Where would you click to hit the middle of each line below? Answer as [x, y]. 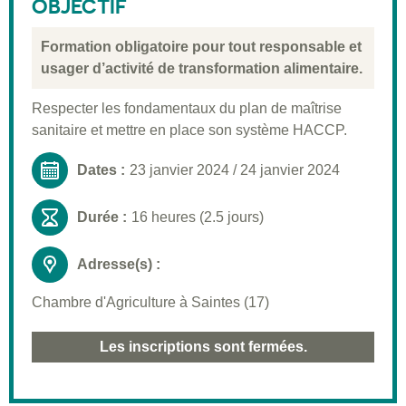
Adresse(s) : [119, 265]
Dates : [101, 170]
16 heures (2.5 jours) [198, 217]
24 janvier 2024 [290, 170]
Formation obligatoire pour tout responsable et [201, 47]
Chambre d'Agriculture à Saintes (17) [150, 303]
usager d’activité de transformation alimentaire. [202, 69]
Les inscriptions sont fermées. [203, 347]
